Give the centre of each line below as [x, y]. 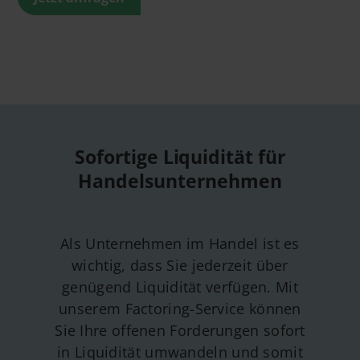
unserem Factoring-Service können [180, 309]
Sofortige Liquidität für [180, 157]
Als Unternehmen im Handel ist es [180, 243]
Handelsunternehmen [180, 181]
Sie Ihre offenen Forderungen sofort [180, 330]
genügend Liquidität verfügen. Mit [180, 287]
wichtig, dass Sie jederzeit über [180, 265]
